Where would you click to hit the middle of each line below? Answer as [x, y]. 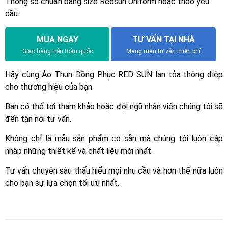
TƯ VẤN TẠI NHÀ [163, 39]
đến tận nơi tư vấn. [38, 119]
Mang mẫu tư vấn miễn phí [164, 51]
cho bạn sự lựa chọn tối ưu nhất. [62, 183]
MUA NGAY [57, 39]
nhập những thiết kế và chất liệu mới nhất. [79, 151]
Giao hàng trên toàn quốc [57, 51]
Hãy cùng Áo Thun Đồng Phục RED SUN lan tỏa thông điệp [114, 74]
